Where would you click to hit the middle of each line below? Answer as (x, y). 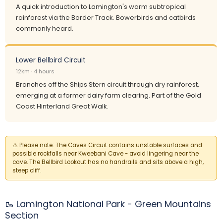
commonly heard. (45, 28)
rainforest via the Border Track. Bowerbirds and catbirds (106, 18)
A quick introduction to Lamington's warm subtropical (101, 7)
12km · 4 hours (35, 71)
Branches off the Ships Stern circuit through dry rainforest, (108, 84)
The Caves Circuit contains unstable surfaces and (128, 145)
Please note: (37, 145)
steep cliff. (27, 170)
